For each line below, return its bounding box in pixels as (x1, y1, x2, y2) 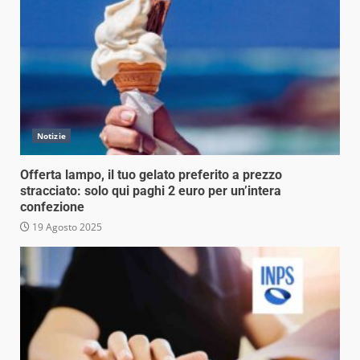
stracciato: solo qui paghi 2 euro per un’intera (20, 183, 281, 198)
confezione (20, 199, 84, 215)
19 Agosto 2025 (30, 220, 102, 234)
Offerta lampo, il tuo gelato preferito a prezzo (20, 167, 282, 182)
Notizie (37, 130, 66, 141)
